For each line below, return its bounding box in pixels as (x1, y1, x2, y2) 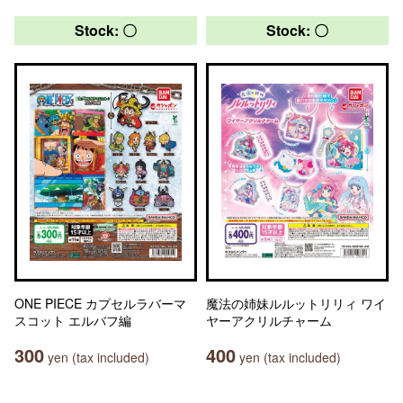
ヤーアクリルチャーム (206, 311, 332, 329)
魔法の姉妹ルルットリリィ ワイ (206, 294, 386, 312)
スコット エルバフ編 (14, 311, 131, 329)
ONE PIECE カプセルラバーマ (14, 294, 186, 312)
